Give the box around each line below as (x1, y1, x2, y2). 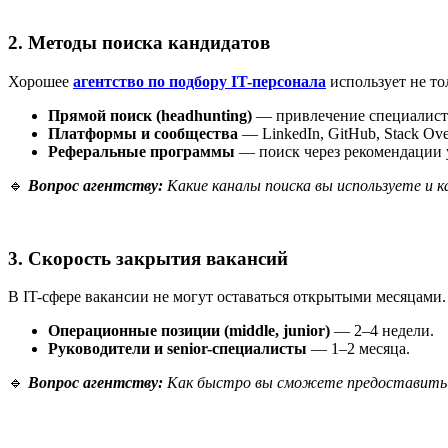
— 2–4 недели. (330, 322, 434, 340)
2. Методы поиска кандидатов (8, 32, 270, 54)
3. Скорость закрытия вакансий (8, 247, 288, 269)
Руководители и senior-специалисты (48, 340, 307, 358)
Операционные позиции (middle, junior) (48, 322, 330, 340)
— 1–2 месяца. (307, 340, 410, 358)
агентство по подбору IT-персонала (73, 72, 326, 90)
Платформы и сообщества (48, 124, 238, 142)
